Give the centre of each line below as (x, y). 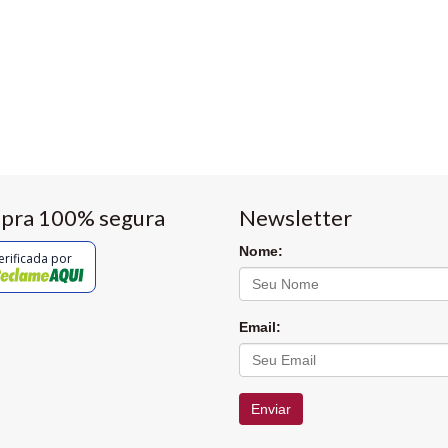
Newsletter (295, 218)
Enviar (271, 409)
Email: (260, 327)
